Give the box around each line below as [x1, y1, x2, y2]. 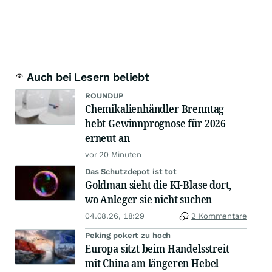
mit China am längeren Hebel [85, 256, 219, 271]
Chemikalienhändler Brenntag [85, 101, 225, 117]
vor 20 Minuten [85, 150, 142, 160]
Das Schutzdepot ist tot [85, 167, 177, 177]
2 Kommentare [191, 211, 247, 221]
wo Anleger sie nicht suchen [85, 192, 212, 207]
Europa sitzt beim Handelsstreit [85, 241, 229, 256]
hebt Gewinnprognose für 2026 [85, 116, 226, 131]
